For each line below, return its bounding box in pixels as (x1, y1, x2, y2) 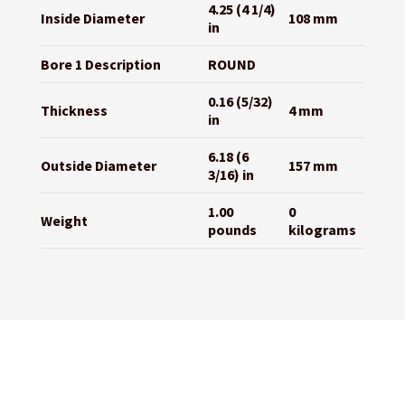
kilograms (287, 221, 356, 240)
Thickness (40, 101, 108, 120)
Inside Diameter (40, 9, 145, 28)
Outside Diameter (40, 156, 156, 175)
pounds (207, 221, 257, 240)
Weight (40, 212, 88, 231)
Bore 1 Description (40, 55, 161, 74)
